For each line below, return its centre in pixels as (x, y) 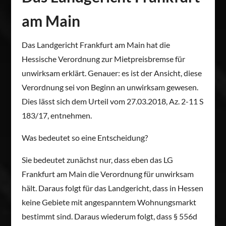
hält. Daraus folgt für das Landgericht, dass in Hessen (112, 188)
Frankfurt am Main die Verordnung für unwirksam (107, 174)
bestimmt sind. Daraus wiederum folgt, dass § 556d (109, 216)
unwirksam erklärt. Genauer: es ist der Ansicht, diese (111, 73)
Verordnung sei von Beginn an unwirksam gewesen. (110, 87)
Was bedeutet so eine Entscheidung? (84, 137)
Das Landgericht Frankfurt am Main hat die (96, 44)
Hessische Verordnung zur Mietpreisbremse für (103, 59)
